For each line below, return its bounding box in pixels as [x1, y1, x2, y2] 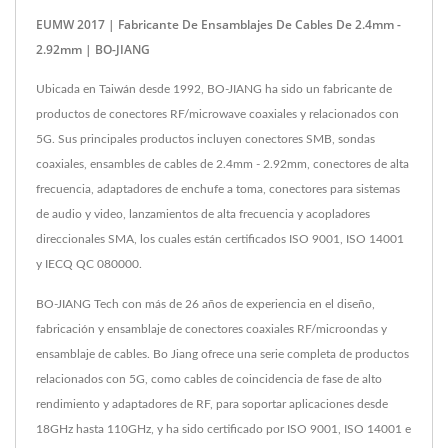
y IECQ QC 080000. [36, 258, 142, 271]
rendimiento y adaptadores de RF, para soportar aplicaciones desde [36, 398, 388, 411]
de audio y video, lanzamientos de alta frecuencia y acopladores [36, 208, 370, 221]
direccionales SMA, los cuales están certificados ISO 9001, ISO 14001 [36, 233, 404, 246]
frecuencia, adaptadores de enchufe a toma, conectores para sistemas [36, 183, 400, 196]
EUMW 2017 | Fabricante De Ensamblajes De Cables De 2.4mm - [36, 16, 401, 34]
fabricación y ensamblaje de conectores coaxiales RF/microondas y [36, 323, 387, 336]
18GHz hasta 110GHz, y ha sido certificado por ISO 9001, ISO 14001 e [36, 423, 411, 436]
